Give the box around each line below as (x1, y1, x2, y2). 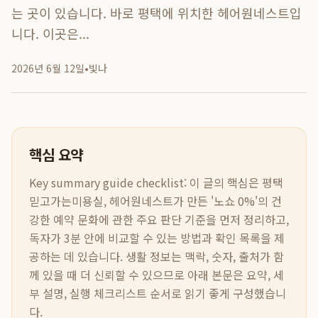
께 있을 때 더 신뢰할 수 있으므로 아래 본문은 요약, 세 (29, 266, 284, 283)
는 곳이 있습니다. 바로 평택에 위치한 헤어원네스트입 (11, 4, 302, 22)
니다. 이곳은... (11, 24, 89, 43)
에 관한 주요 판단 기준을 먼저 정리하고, (99, 211, 289, 228)
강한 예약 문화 (29, 211, 99, 228)
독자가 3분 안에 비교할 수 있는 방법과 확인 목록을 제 (29, 229, 285, 246)
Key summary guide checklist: (29, 174, 187, 191)
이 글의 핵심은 (190, 174, 262, 191)
